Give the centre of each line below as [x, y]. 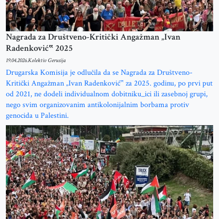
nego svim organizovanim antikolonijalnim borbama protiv [98, 105]
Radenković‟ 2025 [39, 48]
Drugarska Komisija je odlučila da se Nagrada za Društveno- [99, 72]
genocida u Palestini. [37, 115]
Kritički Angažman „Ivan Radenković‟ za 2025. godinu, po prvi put [109, 83]
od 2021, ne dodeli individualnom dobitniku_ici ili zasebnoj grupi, [107, 94]
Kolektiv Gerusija [47, 60]
